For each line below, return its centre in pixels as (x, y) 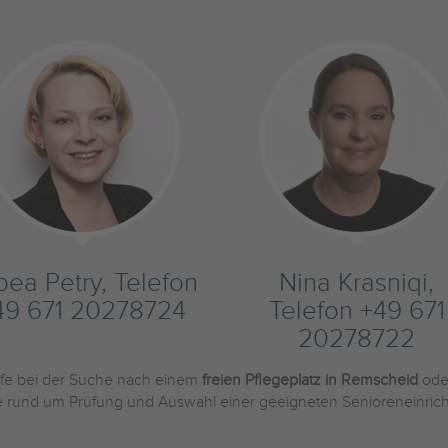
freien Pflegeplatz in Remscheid (310, 380)
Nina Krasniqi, (356, 283)
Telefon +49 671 (356, 311)
